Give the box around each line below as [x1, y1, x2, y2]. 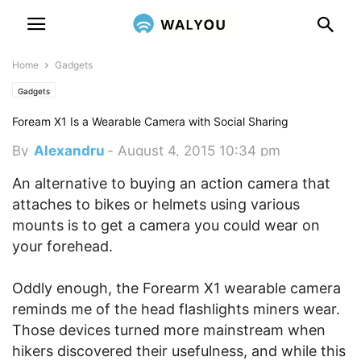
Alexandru [34, 143, 105, 159]
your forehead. [12, 238, 113, 255]
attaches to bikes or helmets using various [12, 196, 300, 213]
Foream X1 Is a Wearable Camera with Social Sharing [12, 114, 288, 128]
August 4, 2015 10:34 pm [118, 143, 280, 159]
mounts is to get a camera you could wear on [12, 217, 320, 234]
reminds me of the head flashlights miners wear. [12, 301, 340, 317]
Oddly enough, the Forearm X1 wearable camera [12, 280, 341, 297]
